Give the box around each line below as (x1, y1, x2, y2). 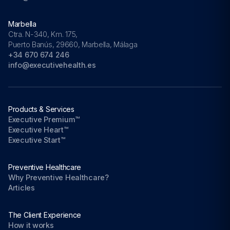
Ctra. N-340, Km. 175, (8, 29, 78, 39)
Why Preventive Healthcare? (8, 172, 109, 182)
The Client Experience (8, 210, 82, 219)
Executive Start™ (8, 135, 65, 144)
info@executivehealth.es (8, 60, 96, 69)
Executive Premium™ (8, 114, 80, 124)
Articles (8, 183, 35, 192)
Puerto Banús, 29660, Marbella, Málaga (8, 40, 138, 49)
